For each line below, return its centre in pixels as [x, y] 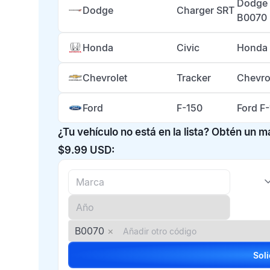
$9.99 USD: [86, 150]
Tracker [194, 78]
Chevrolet [105, 78]
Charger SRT [206, 10]
